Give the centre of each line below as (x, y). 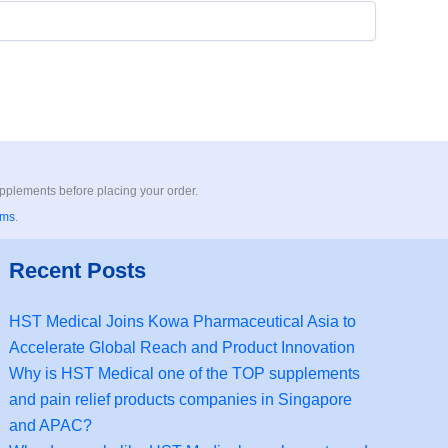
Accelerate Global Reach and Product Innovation (182, 347)
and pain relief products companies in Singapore (181, 399)
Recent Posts (78, 270)
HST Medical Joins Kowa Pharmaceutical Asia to (183, 321)
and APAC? (51, 425)
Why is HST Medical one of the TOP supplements (185, 373)
